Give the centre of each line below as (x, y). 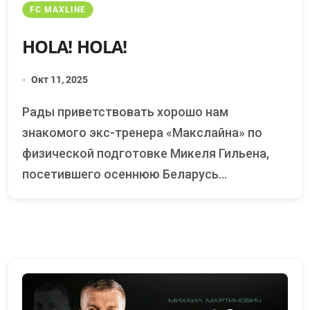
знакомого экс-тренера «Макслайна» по (142, 133)
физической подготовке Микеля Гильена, (146, 154)
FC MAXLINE (58, 10)
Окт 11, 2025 (60, 80)
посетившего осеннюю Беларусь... (125, 174)
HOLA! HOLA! (75, 47)
